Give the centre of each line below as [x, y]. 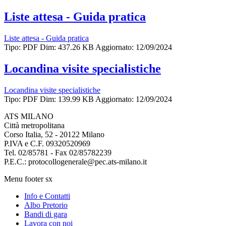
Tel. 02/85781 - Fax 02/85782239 [58, 152]
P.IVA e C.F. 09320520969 [47, 143]
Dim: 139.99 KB [67, 99]
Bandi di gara [46, 214]
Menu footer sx [28, 179]
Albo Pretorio [46, 205]
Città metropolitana [34, 125]
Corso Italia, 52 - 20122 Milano [54, 134]
